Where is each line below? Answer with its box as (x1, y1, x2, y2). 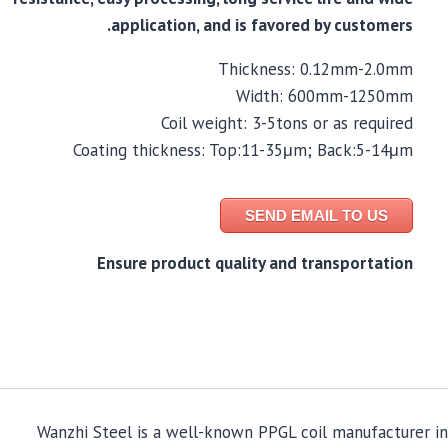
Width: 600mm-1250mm (235, 85, 413, 107)
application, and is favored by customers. (110, 14, 413, 36)
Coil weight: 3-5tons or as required (160, 112, 413, 134)
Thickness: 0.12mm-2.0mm (217, 58, 413, 80)
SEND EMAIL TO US (244, 207, 388, 224)
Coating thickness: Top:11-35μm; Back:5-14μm (72, 139, 413, 161)
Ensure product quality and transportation (96, 252, 413, 274)
